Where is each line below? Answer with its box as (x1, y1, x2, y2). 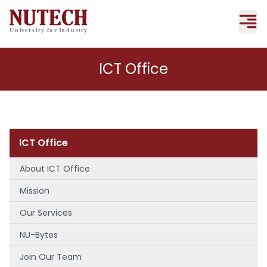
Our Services (20, 207, 72, 219)
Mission (20, 185, 49, 197)
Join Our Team (20, 251, 82, 263)
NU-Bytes (20, 229, 58, 241)
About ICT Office (20, 163, 90, 175)
